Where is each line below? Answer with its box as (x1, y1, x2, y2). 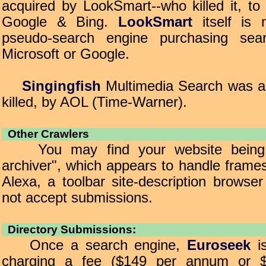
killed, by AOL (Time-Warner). (2, 94, 187, 110)
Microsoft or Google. (2, 46, 129, 62)
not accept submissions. (2, 190, 153, 205)
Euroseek (187, 237, 251, 253)
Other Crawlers (2, 128, 89, 140)
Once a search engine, (2, 237, 187, 253)
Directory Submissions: (2, 223, 136, 236)
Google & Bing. (2, 14, 118, 30)
